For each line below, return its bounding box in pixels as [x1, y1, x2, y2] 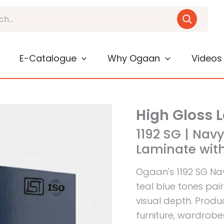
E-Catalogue [19, 51, 76, 64]
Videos [191, 51, 222, 64]
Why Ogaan [107, 51, 160, 64]
